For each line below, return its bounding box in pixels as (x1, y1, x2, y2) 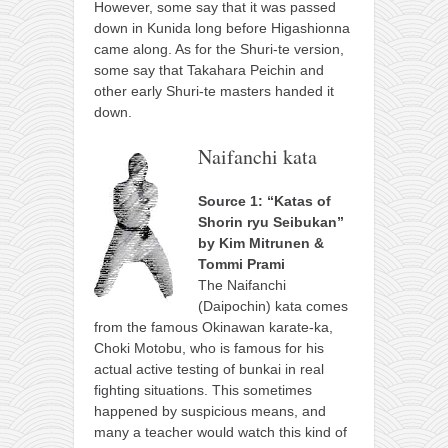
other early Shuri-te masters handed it (94, 82, 334, 99)
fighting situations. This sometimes (94, 381, 312, 398)
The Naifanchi (198, 276, 286, 293)
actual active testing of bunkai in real (94, 360, 324, 377)
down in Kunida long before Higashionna (94, 19, 350, 36)
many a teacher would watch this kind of (94, 423, 347, 440)
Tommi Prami (198, 255, 285, 272)
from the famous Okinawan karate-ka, (94, 318, 333, 335)
